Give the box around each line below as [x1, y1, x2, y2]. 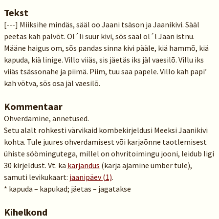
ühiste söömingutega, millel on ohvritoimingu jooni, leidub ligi [3, 149, 214, 158]
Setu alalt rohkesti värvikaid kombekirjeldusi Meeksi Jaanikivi [3, 125, 208, 135]
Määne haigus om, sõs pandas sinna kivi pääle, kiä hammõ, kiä [3, 43, 209, 53]
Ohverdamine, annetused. [3, 113, 89, 123]
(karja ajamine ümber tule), [99, 160, 192, 170]
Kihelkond [3, 206, 47, 218]
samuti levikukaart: [3, 172, 69, 182]
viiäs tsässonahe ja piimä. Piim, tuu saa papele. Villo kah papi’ [3, 66, 207, 76]
